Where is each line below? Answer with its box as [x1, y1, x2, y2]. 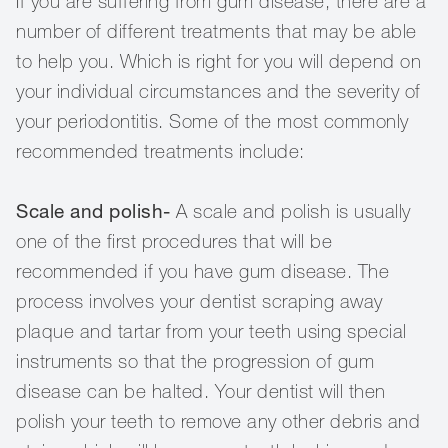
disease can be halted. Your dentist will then [16, 379, 386, 403]
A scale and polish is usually [170, 199, 411, 223]
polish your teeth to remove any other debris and [16, 409, 420, 433]
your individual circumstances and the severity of [16, 79, 421, 103]
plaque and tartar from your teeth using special [16, 319, 407, 343]
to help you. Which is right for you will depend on [16, 49, 421, 73]
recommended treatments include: [16, 139, 305, 163]
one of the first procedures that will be [16, 229, 332, 253]
